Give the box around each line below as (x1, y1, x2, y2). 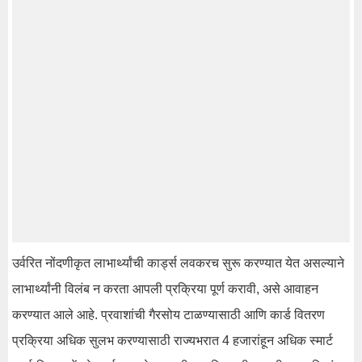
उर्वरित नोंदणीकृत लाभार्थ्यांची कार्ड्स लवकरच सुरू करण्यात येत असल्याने (12, 255, 344, 270)
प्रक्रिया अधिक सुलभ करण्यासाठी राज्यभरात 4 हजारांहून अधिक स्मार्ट (12, 333, 333, 347)
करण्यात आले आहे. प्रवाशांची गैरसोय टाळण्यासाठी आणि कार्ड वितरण (12, 307, 325, 322)
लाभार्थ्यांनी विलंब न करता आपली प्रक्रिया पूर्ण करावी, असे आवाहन (12, 281, 318, 296)
